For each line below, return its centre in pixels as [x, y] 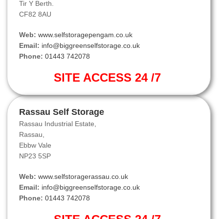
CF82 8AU [35, 14]
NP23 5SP [35, 156]
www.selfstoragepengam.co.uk [85, 35]
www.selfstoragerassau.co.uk [83, 177]
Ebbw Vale [35, 145]
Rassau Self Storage [62, 112]
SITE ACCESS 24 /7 [109, 78]
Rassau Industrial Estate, [58, 124]
